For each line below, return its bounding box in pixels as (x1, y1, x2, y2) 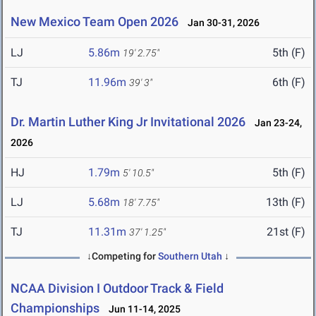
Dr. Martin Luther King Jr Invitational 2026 (11, 114, 245, 130)
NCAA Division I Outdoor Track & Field (11, 281, 224, 296)
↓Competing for (87, 250, 158, 262)
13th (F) (266, 195, 305, 209)
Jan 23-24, (248, 117, 302, 129)
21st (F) (267, 225, 305, 239)
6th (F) (272, 75, 305, 90)
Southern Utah (158, 250, 222, 262)
